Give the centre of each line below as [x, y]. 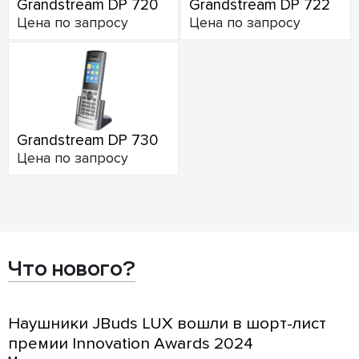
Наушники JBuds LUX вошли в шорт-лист [167, 323]
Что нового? [72, 268]
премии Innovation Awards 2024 [131, 343]
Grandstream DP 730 [87, 140]
